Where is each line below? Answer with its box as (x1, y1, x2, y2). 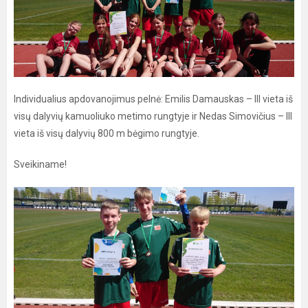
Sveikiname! (14, 158, 67, 170)
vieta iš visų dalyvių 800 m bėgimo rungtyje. (14, 127, 199, 139)
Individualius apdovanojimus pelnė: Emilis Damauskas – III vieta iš (14, 93, 293, 104)
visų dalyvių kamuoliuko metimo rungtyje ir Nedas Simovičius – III (14, 110, 292, 122)
